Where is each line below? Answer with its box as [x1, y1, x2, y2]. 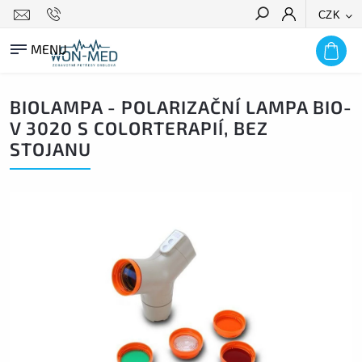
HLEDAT [303, 37, 347, 48]
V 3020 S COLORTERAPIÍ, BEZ [10, 117, 268, 139]
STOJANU [10, 138, 91, 160]
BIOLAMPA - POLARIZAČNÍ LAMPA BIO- [10, 96, 352, 118]
